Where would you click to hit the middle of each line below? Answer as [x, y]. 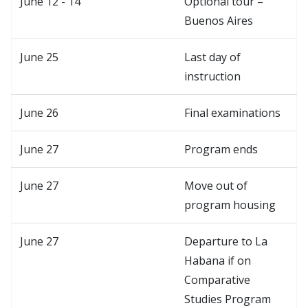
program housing [230, 205]
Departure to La [226, 241]
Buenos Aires [219, 20]
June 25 [39, 57]
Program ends [221, 149]
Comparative [217, 279]
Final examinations [232, 112]
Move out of [216, 185]
